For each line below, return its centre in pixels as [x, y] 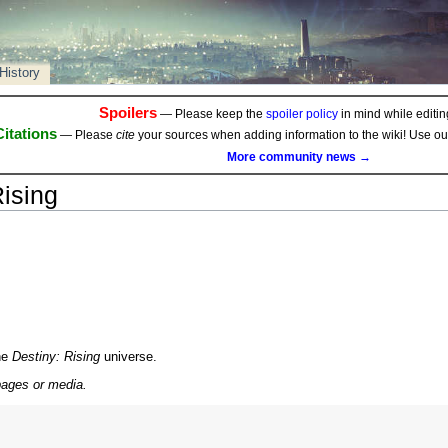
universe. [128, 357]
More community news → [299, 156]
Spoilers [127, 113]
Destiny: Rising [55, 357]
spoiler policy [301, 114]
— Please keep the [211, 114]
